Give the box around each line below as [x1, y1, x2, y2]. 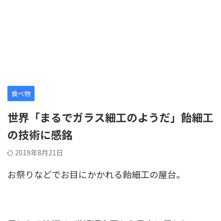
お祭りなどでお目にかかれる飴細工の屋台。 [7, 168, 185, 181]
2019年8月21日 [15, 147, 63, 157]
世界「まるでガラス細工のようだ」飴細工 [7, 109, 214, 125]
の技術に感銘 [7, 126, 73, 142]
